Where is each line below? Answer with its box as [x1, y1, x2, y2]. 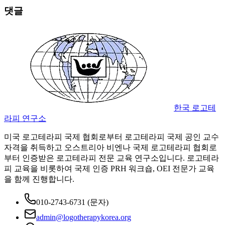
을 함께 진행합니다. [4, 175, 74, 184]
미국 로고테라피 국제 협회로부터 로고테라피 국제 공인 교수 [4, 133, 219, 142]
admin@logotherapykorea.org [36, 213, 131, 222]
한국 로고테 [174, 103, 216, 113]
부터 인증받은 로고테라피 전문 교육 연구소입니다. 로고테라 [4, 154, 219, 163]
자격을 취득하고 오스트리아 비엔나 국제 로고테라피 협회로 [4, 143, 217, 152]
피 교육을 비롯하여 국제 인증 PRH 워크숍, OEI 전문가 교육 [4, 164, 214, 173]
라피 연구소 [4, 114, 46, 123]
